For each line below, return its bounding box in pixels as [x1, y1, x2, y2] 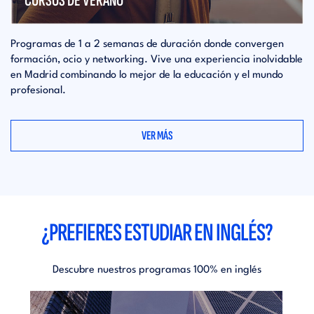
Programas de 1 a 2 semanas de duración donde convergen [11, 39, 284, 50]
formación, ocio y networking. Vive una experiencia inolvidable [11, 54, 303, 65]
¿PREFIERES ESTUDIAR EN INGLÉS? [41, 217, 273, 248]
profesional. [11, 85, 66, 96]
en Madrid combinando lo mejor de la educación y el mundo [11, 69, 283, 81]
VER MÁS [141, 128, 173, 143]
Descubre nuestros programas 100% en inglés [53, 264, 261, 275]
